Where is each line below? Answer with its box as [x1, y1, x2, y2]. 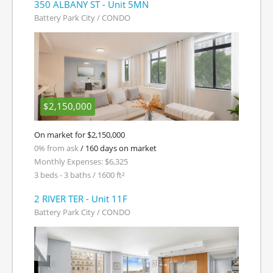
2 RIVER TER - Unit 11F [34, 193, 127, 205]
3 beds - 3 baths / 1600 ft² [34, 169, 125, 180]
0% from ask [34, 143, 79, 154]
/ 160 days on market [79, 143, 157, 154]
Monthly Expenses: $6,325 [34, 156, 128, 167]
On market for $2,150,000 [34, 129, 125, 140]
